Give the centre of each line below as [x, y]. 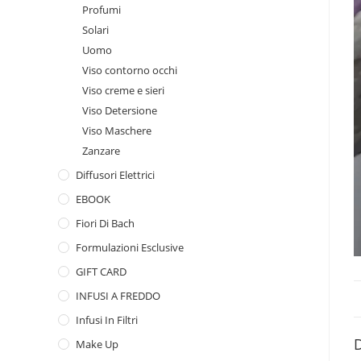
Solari [95, 30]
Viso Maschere [117, 131]
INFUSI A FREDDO [118, 296]
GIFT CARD [101, 272]
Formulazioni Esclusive [130, 247]
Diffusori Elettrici [115, 175]
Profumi [102, 10]
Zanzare [101, 151]
